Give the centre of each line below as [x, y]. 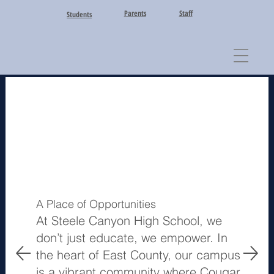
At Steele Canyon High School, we [129, 221]
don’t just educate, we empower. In [132, 238]
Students [80, 15]
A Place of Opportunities [96, 204]
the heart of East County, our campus [139, 255]
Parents [135, 13]
